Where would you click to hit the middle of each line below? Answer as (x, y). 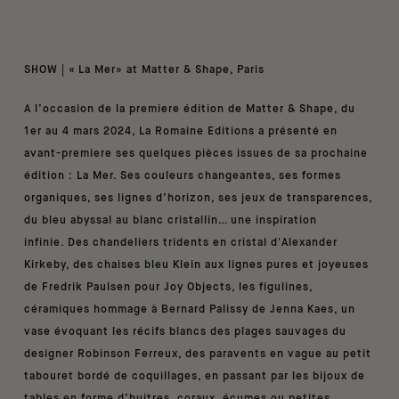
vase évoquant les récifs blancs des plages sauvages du (185, 332)
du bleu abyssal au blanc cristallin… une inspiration (171, 220)
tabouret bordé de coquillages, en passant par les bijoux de (195, 376)
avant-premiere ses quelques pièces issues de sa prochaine (196, 154)
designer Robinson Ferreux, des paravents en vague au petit (198, 354)
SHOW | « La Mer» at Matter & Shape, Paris (144, 70)
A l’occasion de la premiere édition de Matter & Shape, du (190, 109)
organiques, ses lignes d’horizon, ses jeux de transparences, (198, 198)
